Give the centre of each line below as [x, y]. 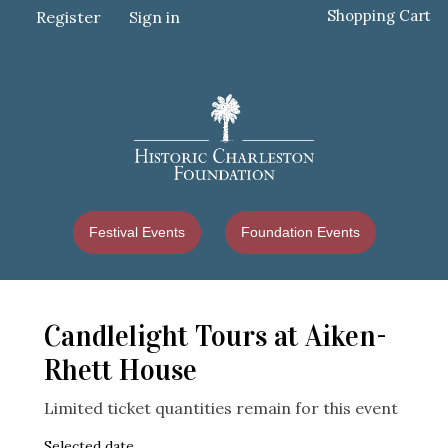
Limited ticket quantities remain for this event [221, 408]
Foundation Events [300, 232]
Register [68, 17]
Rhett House [120, 371]
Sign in [154, 17]
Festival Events [136, 232]
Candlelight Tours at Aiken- [215, 337]
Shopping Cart [379, 15]
